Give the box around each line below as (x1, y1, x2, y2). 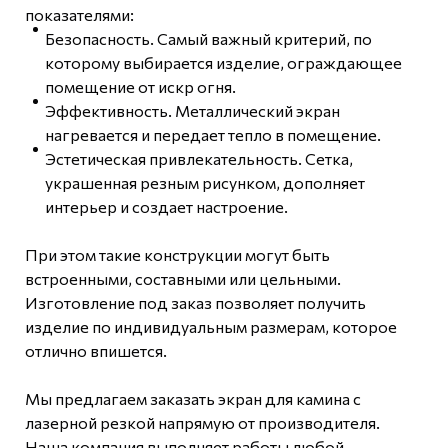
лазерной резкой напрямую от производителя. (25, 413, 380, 433)
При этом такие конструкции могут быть (25, 245, 330, 265)
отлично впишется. (25, 341, 167, 361)
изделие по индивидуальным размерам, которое (25, 317, 397, 337)
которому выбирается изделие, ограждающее (45, 53, 402, 73)
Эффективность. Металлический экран (45, 101, 340, 121)
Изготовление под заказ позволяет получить (25, 293, 366, 313)
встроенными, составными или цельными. (25, 269, 341, 289)
